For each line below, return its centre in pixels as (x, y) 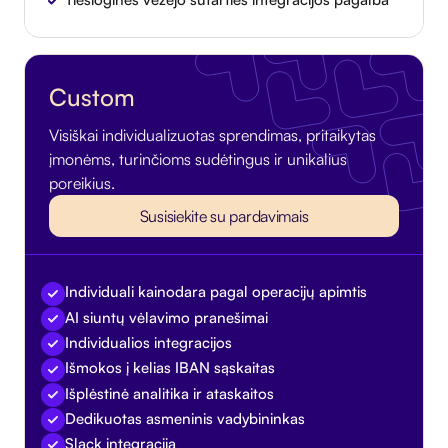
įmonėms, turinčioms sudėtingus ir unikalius (198, 159)
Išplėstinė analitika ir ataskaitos (169, 393)
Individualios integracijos (148, 342)
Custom (92, 97)
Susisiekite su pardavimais (224, 216)
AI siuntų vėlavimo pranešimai (166, 317)
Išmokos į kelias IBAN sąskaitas (170, 368)
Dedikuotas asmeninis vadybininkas (185, 418)
